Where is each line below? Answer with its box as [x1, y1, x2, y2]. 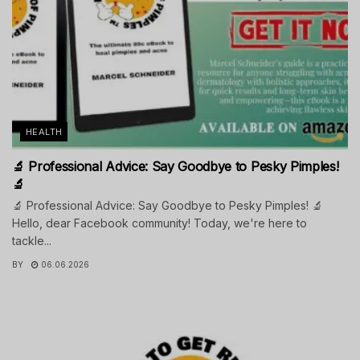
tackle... [12, 233, 51, 247]
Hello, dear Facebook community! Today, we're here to [12, 215, 307, 230]
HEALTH [26, 125, 63, 137]
